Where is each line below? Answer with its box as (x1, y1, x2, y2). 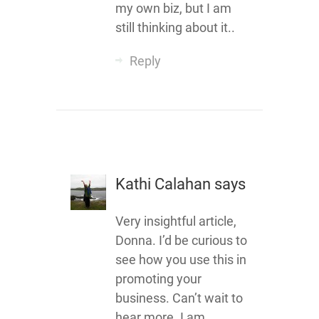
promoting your (115, 271, 202, 286)
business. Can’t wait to (115, 291, 243, 305)
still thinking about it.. (115, 20, 235, 35)
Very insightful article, (115, 214, 236, 229)
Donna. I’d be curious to (115, 233, 247, 248)
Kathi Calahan (115, 175, 214, 193)
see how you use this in (115, 252, 246, 267)
